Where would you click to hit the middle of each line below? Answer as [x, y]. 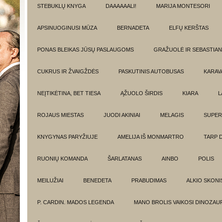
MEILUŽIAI [50, 180]
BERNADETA [133, 28]
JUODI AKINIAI [122, 115]
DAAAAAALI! [121, 6]
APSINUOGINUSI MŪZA [67, 28]
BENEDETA [97, 180]
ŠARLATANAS [125, 159]
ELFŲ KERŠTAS [189, 28]
